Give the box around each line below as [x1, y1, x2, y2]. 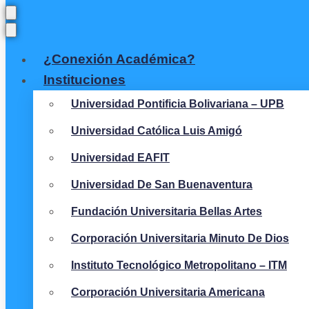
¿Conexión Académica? [43, 52, 195, 66]
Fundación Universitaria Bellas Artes [71, 206, 262, 217]
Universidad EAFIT [71, 152, 170, 163]
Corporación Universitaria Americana [71, 286, 265, 298]
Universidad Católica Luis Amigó [71, 125, 242, 137]
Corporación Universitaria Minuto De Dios [71, 232, 289, 244]
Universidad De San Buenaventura [71, 179, 252, 190]
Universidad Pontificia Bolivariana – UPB [71, 98, 284, 110]
